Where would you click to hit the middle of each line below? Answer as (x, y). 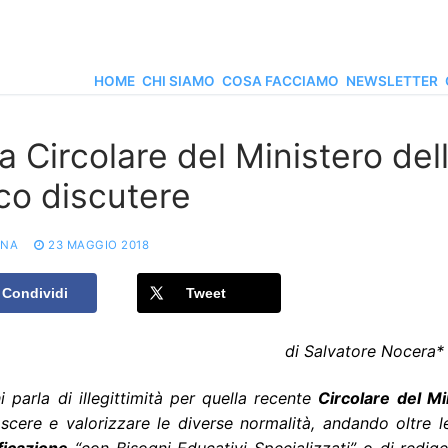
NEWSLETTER (392, 81)
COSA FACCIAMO (280, 81)
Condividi (35, 293)
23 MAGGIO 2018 (98, 245)
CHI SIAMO (178, 81)
